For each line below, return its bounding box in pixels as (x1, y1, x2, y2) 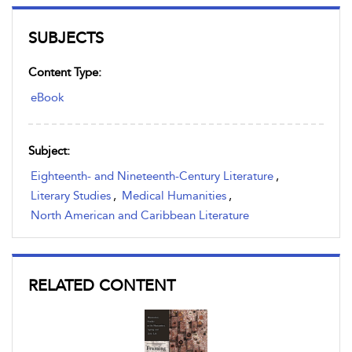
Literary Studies (31, 189, 111, 203)
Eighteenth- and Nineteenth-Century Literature (31, 169, 273, 183)
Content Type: (28, 65, 101, 79)
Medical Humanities (122, 189, 226, 203)
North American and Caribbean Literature (31, 208, 249, 222)
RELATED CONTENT (28, 276, 175, 295)
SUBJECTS (28, 28, 104, 47)
